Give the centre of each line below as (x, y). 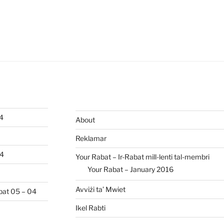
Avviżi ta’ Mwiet (100, 189)
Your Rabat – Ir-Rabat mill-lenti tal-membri (142, 156)
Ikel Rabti (90, 207)
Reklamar (91, 138)
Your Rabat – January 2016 (130, 169)
